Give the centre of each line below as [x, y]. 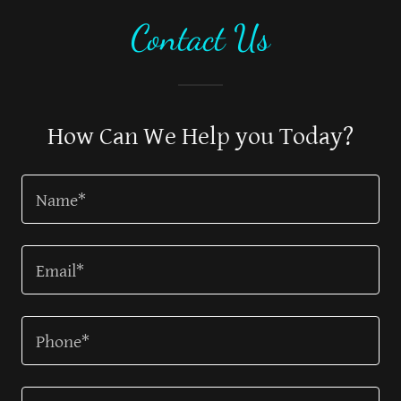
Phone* [63, 343]
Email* [60, 272]
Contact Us [200, 37]
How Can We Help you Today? [200, 137]
